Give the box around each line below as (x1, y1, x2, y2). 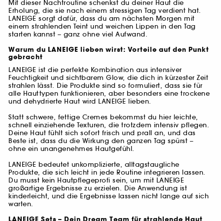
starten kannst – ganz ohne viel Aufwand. (8, 30, 147, 39)
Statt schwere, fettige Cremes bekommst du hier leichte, (8, 113, 198, 122)
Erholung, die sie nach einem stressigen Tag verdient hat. (8, 6, 201, 15)
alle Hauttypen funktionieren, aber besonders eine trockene (8, 89, 210, 98)
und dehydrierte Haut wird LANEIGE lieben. (8, 97, 151, 106)
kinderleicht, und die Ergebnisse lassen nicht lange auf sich (8, 192, 209, 201)
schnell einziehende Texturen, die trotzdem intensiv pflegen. (8, 121, 209, 130)
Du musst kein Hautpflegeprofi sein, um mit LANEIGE (8, 176, 184, 185)
